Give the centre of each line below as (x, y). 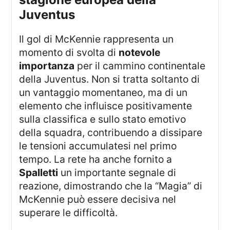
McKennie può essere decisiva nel (98, 199)
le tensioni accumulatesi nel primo (98, 146)
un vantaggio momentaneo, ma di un (103, 92)
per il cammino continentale (140, 65)
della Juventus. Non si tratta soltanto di (110, 79)
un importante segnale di (117, 172)
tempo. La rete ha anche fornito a (96, 159)
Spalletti (39, 172)
